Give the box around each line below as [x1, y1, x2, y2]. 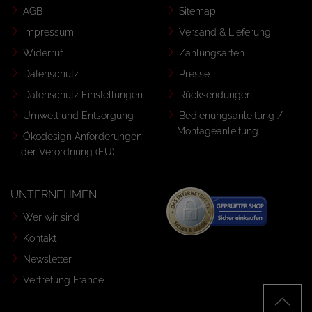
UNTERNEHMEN [10, 188, 97, 201]
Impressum [23, 26, 74, 38]
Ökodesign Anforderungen [23, 131, 142, 142]
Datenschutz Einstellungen [23, 89, 143, 100]
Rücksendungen [179, 89, 252, 100]
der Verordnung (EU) [21, 146, 115, 157]
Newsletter [23, 253, 72, 265]
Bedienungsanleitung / [179, 110, 283, 121]
